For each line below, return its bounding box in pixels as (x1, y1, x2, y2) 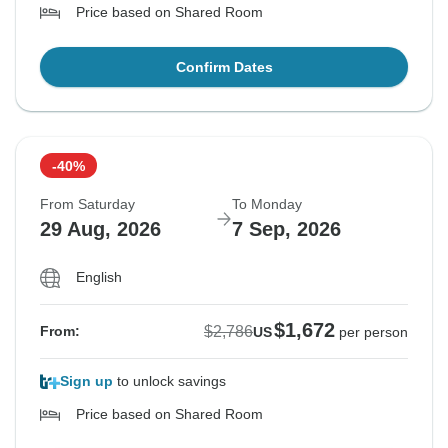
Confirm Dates (175, 59, 273, 76)
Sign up (60, 373, 113, 390)
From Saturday (40, 196, 135, 213)
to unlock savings (113, 373, 226, 390)
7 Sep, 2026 (232, 218, 341, 241)
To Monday (232, 196, 302, 213)
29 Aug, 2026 (40, 218, 161, 241)
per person (339, 324, 408, 341)
